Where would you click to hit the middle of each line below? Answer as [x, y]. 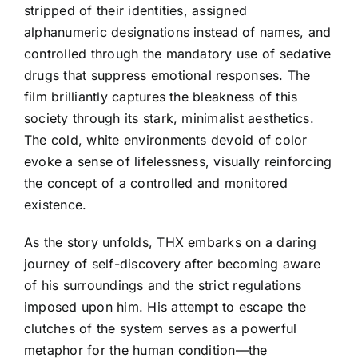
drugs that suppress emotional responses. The [167, 75]
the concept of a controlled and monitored [156, 183]
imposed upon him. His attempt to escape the [165, 306]
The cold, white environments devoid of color [166, 139]
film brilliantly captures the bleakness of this [161, 96]
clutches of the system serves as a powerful [161, 328]
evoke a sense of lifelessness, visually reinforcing [178, 161]
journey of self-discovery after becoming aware [173, 263]
